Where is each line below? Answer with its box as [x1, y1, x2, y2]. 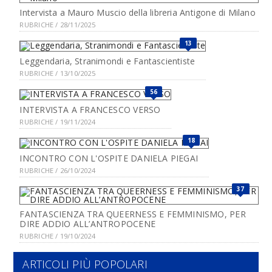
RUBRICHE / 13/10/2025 [19, 69, 95, 78]
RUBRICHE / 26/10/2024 [19, 166, 95, 175]
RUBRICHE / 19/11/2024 [19, 117, 95, 126]
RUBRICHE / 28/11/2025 [19, 20, 95, 29]
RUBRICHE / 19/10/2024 [19, 231, 95, 240]
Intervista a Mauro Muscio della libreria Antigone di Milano [19, 7, 256, 18]
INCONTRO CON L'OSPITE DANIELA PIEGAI [19, 152, 199, 164]
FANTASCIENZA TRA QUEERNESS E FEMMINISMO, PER [19, 208, 246, 220]
